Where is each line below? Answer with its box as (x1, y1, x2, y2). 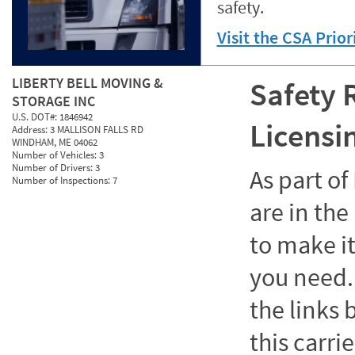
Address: (12, 123, 50, 136)
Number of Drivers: (12, 161, 95, 174)
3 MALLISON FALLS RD (50, 123, 143, 136)
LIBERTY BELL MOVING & (12, 74, 163, 92)
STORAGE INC (12, 92, 95, 110)
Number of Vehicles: (12, 148, 99, 162)
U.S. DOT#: (12, 110, 59, 124)
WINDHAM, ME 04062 (12, 136, 97, 149)
